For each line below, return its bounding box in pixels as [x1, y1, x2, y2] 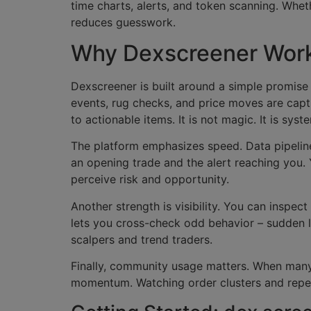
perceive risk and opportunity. [71, 172, 229, 187]
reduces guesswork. [71, 15, 176, 29]
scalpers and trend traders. [71, 232, 212, 246]
